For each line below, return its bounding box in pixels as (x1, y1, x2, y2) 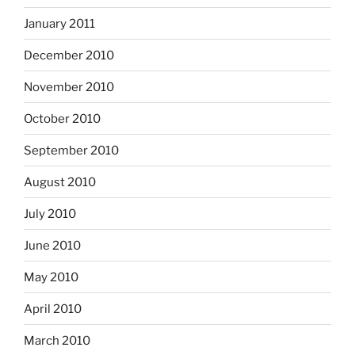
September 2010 (24, 143, 119, 158)
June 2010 (24, 238, 81, 253)
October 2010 (24, 111, 101, 126)
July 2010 (24, 206, 76, 221)
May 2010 (24, 269, 78, 284)
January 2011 (24, 16, 95, 31)
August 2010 (24, 174, 96, 189)
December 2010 (24, 48, 114, 63)
